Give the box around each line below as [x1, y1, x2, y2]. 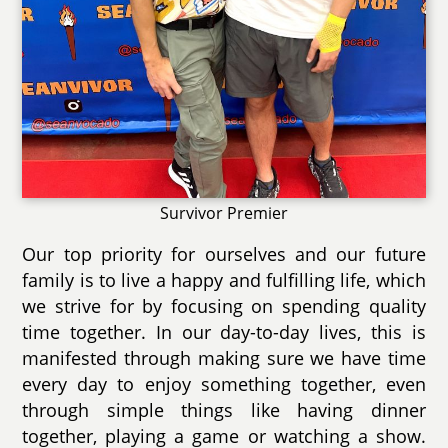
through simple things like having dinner [22, 398, 426, 423]
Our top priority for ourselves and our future [22, 242, 426, 267]
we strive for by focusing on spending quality [22, 294, 426, 319]
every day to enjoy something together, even [22, 372, 426, 397]
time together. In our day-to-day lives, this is [22, 320, 426, 345]
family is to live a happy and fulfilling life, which [22, 268, 426, 293]
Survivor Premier [160, 202, 288, 225]
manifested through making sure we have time [22, 346, 426, 371]
